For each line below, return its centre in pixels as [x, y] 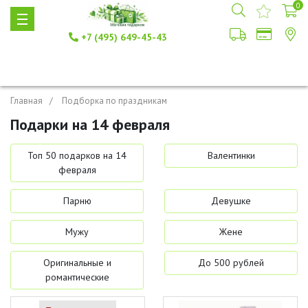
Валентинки [231, 155]
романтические [77, 277]
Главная [26, 101]
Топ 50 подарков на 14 [77, 155]
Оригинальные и [77, 263]
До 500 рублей [231, 263]
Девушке [231, 201]
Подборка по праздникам [114, 101]
